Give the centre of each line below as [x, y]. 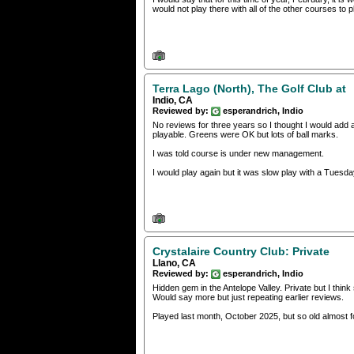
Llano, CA [174, 264]
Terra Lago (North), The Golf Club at [249, 88]
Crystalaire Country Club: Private [241, 252]
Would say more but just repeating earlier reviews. [248, 298]
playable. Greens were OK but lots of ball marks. [245, 134]
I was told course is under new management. [238, 153]
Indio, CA [173, 100]
